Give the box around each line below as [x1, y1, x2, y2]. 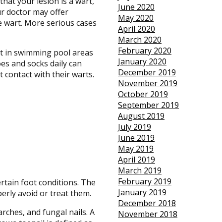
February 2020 [117, 45, 171, 56]
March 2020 [117, 34, 162, 46]
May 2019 [117, 143, 154, 155]
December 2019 [117, 67, 176, 78]
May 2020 [117, 12, 154, 24]
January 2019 [117, 187, 166, 198]
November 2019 [117, 78, 177, 89]
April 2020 [117, 23, 155, 35]
